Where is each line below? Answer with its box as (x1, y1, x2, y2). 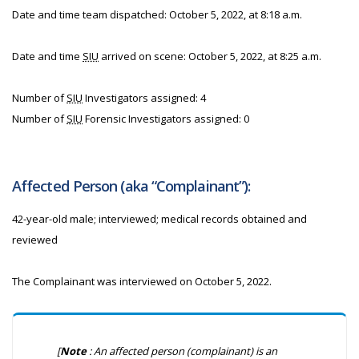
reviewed (12, 232, 58, 247)
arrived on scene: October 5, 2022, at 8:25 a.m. (99, 49, 321, 63)
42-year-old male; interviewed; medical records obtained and (12, 212, 307, 226)
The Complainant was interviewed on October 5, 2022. (12, 274, 272, 288)
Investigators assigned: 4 (83, 91, 206, 105)
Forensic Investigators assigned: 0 (83, 111, 249, 126)
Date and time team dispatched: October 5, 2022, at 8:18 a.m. (12, 7, 302, 22)
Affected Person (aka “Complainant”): (12, 176, 251, 196)
